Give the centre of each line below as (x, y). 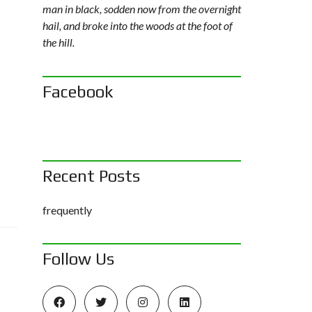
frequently (67, 210)
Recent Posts (91, 176)
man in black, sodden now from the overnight (142, 9)
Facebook (78, 92)
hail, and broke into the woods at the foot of (138, 25)
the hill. (58, 42)
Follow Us (78, 259)
